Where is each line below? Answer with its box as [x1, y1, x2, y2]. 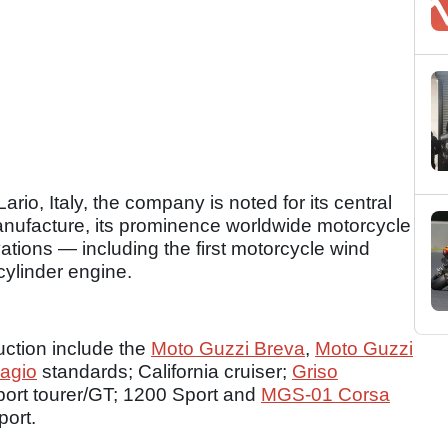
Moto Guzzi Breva [151, 338, 305, 360]
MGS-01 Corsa [261, 384, 390, 406]
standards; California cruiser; [37, 361, 292, 383]
